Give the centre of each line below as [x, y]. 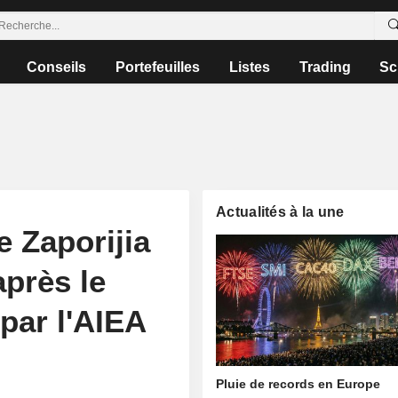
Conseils [57, 67]
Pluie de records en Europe [298, 384]
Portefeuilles [158, 67]
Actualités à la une [280, 212]
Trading [325, 67]
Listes [249, 67]
